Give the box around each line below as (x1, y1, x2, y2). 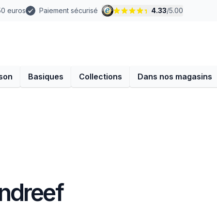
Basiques (28, 72, 63, 81)
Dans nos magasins (138, 72, 212, 81)
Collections (79, 72, 122, 81)
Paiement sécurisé (39, 6, 98, 15)
